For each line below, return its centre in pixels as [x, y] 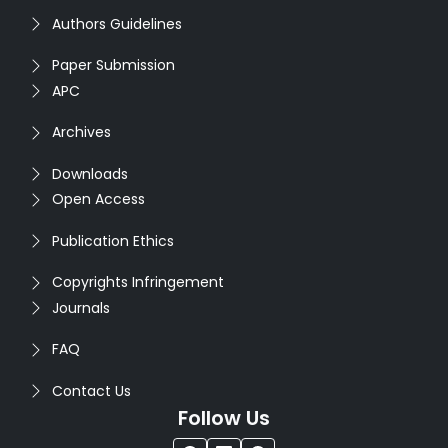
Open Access [98, 199]
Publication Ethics [113, 240]
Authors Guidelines [117, 23]
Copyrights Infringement [138, 282]
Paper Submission [113, 65]
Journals [81, 307]
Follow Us [224, 418]
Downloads [90, 173]
